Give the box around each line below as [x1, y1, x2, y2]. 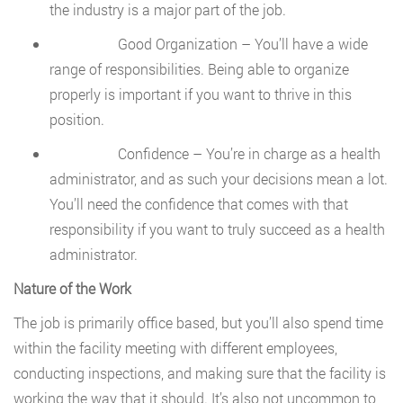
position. [49, 110, 104, 130]
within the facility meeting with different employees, [13, 338, 337, 358]
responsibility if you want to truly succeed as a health [49, 219, 385, 239]
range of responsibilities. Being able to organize [49, 59, 349, 79]
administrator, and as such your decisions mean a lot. [49, 169, 388, 189]
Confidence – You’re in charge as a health [49, 144, 381, 164]
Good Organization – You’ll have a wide [49, 34, 368, 54]
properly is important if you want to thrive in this [49, 85, 352, 104]
